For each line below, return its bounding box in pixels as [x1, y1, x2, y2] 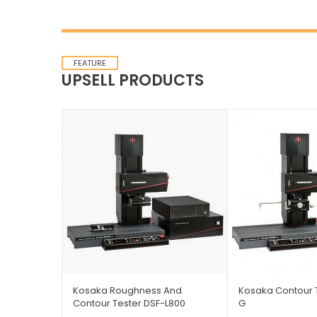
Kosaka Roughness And [73, 284, 182, 298]
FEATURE [74, 57, 106, 69]
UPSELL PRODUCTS [62, 69, 204, 92]
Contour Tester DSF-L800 [73, 296, 185, 311]
